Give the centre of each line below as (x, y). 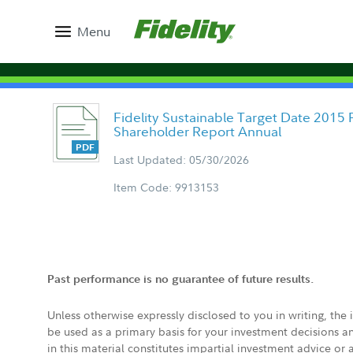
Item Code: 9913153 (166, 187)
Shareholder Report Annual (197, 131)
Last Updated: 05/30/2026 (181, 160)
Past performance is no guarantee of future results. (180, 279)
